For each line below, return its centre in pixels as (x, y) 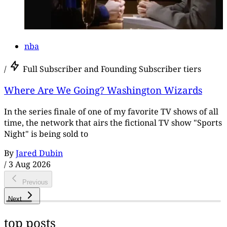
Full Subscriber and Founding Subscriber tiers (112, 69)
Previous (35, 182)
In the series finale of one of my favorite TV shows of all (111, 112)
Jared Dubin (39, 153)
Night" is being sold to (46, 134)
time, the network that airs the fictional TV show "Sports (113, 123)
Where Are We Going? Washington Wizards (103, 90)
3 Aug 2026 (30, 164)
